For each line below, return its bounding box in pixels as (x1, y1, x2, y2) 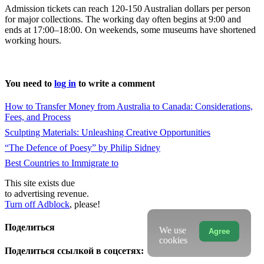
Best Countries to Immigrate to (5, 158, 118, 169)
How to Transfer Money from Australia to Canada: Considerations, (5, 101, 253, 112)
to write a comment (76, 78, 155, 88)
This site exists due (5, 178, 75, 189)
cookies (159, 235, 187, 245)
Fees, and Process (5, 112, 71, 123)
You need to (5, 78, 54, 88)
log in (54, 78, 76, 88)
